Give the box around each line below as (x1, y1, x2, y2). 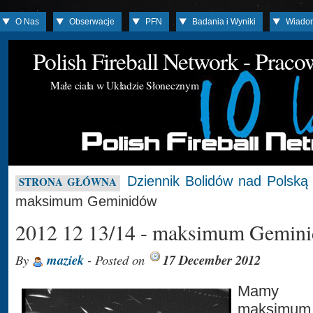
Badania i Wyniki (192, 17, 256, 27)
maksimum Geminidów (15, 194, 156, 209)
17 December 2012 (163, 251, 261, 269)
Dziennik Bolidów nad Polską (127, 173, 309, 189)
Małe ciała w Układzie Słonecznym (50, 78, 199, 92)
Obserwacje (69, 17, 115, 27)
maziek (47, 251, 84, 269)
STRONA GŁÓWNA (19, 174, 117, 189)
